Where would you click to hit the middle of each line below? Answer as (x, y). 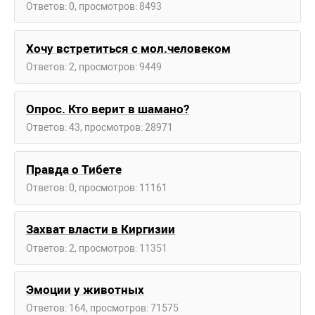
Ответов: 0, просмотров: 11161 (97, 187)
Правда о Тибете (74, 169)
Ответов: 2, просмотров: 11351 (97, 248)
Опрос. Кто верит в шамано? (108, 109)
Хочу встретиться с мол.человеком (128, 49)
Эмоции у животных (85, 290)
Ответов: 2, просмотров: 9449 (94, 67)
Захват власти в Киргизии (101, 230)
